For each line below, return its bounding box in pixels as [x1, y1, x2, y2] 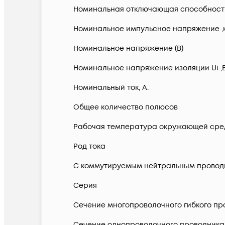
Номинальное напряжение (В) [73, 44, 183, 54]
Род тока [73, 142, 105, 152]
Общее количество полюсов [73, 102, 178, 113]
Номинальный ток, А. [73, 83, 149, 93]
